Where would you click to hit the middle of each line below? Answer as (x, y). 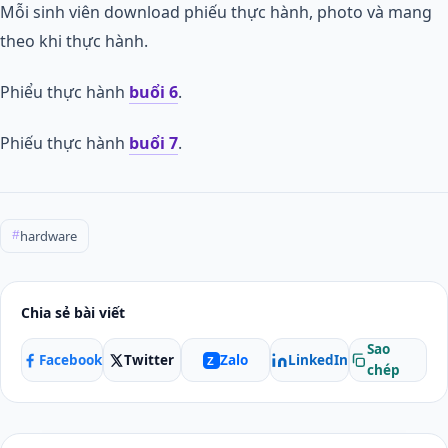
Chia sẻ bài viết (73, 312)
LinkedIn (318, 359)
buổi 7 (153, 143)
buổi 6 (153, 92)
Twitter (149, 359)
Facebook (70, 359)
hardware (48, 236)
